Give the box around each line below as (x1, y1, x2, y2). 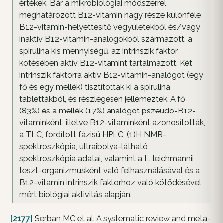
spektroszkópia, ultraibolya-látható (19, 142, 148, 152)
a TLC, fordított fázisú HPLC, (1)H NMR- (19, 130, 166, 140)
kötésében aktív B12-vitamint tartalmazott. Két (19, 58, 192, 68)
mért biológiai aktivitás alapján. (19, 190, 132, 200)
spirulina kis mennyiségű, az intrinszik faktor (19, 46, 178, 56)
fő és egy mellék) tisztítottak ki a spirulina (19, 82, 170, 92)
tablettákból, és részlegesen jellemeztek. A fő (19, 94, 185, 104)
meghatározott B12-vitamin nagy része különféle (19, 10, 201, 20)
